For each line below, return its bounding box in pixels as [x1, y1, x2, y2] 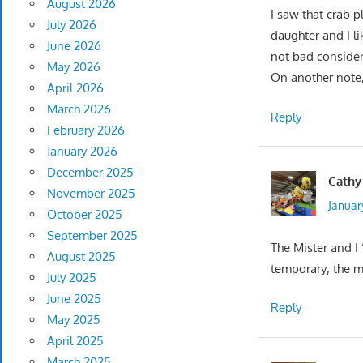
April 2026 [46, 80, 104, 96]
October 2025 [46, 207, 122, 223]
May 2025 [46, 312, 100, 328]
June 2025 [46, 291, 101, 307]
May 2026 [46, 59, 100, 75]
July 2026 [46, 17, 96, 33]
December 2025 [46, 164, 134, 181]
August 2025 [46, 249, 116, 265]
